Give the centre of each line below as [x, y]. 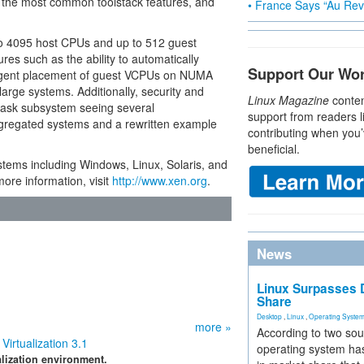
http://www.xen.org [160, 180]
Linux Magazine [288, 100]
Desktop [269, 316]
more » [213, 327]
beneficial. [274, 149]
